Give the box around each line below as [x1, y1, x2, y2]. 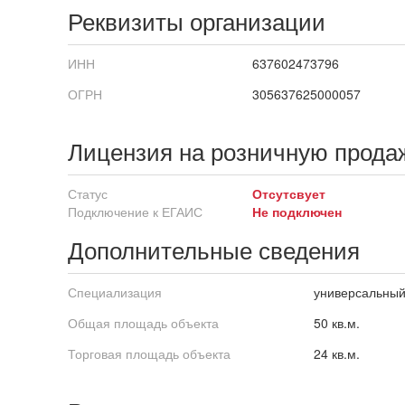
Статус [67, 184, 108, 202]
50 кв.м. [313, 314, 360, 332]
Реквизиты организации [67, 9, 325, 36]
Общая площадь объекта [67, 314, 219, 332]
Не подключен [251, 202, 342, 221]
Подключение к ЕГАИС [67, 202, 202, 221]
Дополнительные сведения [67, 238, 360, 265]
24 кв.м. [313, 344, 360, 363]
